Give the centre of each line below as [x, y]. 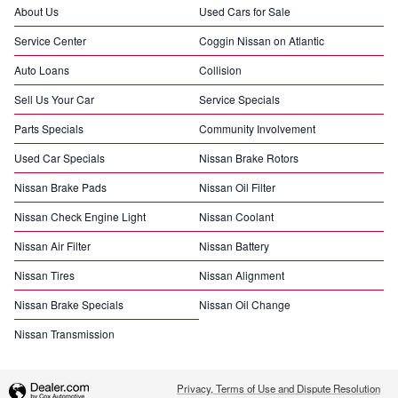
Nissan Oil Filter [237, 187]
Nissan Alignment [242, 275]
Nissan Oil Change [245, 305]
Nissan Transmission [64, 334]
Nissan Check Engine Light [80, 217]
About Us [36, 12]
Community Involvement [257, 129]
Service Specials [239, 99]
